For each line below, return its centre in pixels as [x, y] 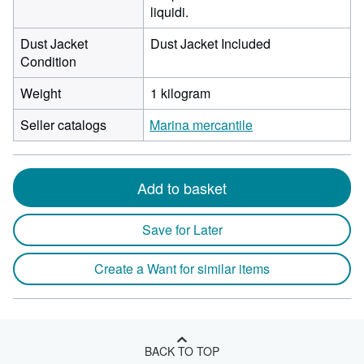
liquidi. [169, 12]
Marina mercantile [201, 125]
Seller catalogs [63, 125]
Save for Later [182, 230]
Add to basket [182, 188]
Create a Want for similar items [182, 269]
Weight [41, 93]
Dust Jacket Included [210, 43]
